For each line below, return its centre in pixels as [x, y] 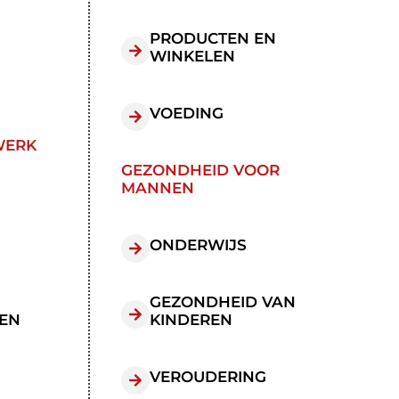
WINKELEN [192, 56]
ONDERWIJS [198, 245]
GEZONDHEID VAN [223, 302]
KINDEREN [191, 320]
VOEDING [187, 113]
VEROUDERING [208, 377]
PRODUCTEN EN [213, 38]
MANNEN [158, 188]
